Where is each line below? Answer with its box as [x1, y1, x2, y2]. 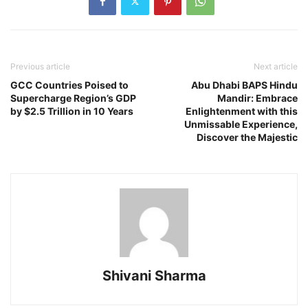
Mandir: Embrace [217, 91, 298, 104]
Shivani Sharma [102, 267, 206, 284]
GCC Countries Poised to [10, 78, 129, 91]
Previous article [10, 60, 70, 71]
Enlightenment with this [186, 104, 298, 117]
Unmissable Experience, [184, 118, 298, 130]
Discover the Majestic [197, 131, 298, 143]
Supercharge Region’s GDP [10, 91, 136, 104]
